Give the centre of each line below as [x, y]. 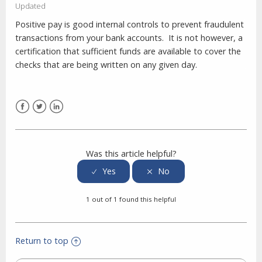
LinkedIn [65, 120]
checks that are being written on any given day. [106, 64]
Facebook [34, 120]
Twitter [46, 120]
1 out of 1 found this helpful [131, 199]
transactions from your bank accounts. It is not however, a [129, 37]
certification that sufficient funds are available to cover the [128, 51]
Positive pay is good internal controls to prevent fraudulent [130, 24]
